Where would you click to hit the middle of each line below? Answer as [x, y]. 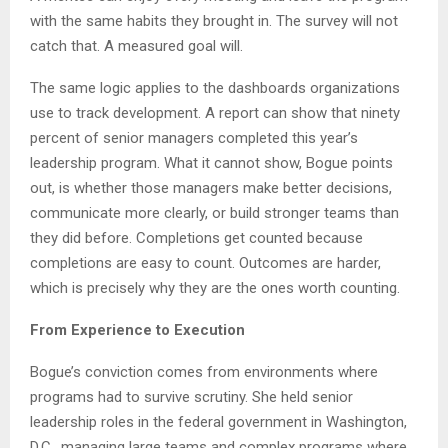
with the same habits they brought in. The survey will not [214, 21]
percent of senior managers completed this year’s [194, 138]
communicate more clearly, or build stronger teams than [214, 213]
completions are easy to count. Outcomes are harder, [205, 263]
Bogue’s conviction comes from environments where [204, 372]
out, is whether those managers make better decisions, [211, 188]
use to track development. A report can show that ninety [215, 113]
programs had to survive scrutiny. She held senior [191, 397]
